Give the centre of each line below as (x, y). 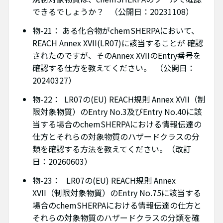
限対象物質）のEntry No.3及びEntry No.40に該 (117, 111)
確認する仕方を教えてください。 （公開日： (114, 68)
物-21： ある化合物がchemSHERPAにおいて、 (116, 31)
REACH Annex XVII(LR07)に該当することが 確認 (118, 43)
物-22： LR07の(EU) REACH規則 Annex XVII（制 (119, 99)
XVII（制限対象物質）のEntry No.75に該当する (117, 192)
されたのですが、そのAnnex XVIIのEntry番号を (117, 56)
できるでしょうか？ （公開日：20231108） (113, 12)
